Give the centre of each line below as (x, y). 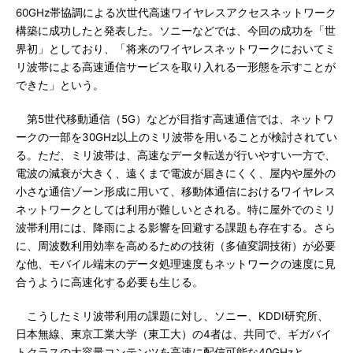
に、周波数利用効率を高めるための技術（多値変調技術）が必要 (176, 246)
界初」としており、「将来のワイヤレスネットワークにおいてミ (176, 49)
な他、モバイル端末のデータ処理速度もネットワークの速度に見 (176, 264)
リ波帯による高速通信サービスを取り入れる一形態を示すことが (176, 67)
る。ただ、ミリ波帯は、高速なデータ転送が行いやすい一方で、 (176, 155)
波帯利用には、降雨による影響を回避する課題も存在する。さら (176, 228)
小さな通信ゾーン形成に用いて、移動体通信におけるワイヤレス (176, 191)
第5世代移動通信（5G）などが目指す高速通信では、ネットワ (175, 119)
